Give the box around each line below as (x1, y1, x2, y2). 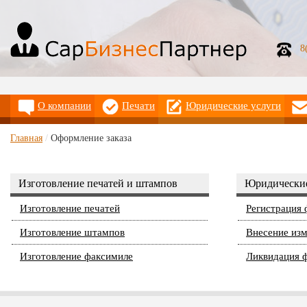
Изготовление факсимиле (20, 251, 133, 262)
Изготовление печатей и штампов (19, 177, 177, 189)
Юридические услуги (186, 100, 281, 111)
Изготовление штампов (20, 227, 125, 238)
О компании (38, 100, 91, 111)
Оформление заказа (51, 133, 132, 143)
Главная (10, 133, 42, 143)
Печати (122, 100, 155, 111)
